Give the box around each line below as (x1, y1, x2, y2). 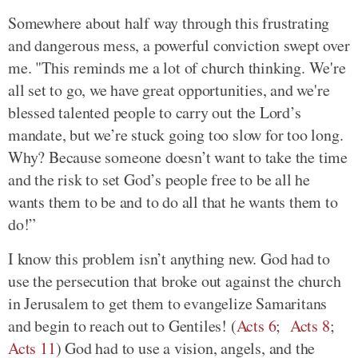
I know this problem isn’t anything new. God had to (8, 247, 330, 269)
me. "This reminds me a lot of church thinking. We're (8, 56, 346, 78)
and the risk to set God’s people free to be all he (8, 168, 310, 190)
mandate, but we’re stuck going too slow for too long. (8, 123, 344, 145)
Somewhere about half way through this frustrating (8, 11, 330, 34)
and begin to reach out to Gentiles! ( (8, 314, 237, 336)
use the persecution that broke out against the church (8, 269, 341, 292)
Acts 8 (289, 314, 330, 336)
